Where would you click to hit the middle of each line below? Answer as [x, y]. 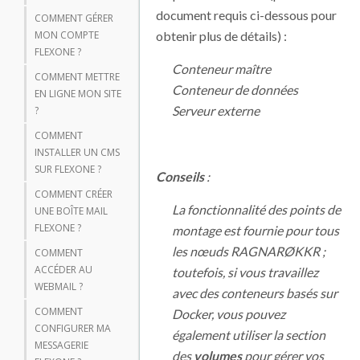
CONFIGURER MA [73, 328]
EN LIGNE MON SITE [78, 94]
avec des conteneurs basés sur [255, 292]
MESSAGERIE [61, 345]
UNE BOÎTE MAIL [71, 211]
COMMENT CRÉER [74, 194]
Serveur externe [216, 110]
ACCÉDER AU [63, 270]
